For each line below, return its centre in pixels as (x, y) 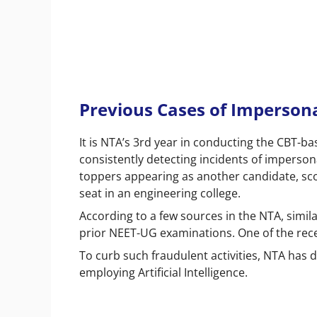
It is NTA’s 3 (109, 142)
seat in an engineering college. (160, 193)
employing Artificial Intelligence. (165, 272)
